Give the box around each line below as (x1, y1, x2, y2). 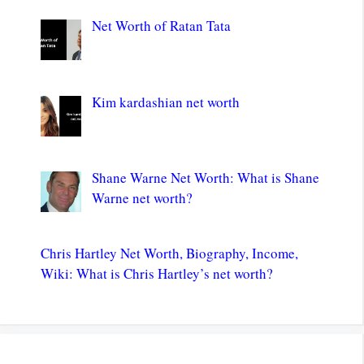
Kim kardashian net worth (91, 92, 240, 111)
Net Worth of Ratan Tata (91, 16, 231, 36)
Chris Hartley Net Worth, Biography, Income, (41, 244, 298, 263)
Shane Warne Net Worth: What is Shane (91, 168, 319, 188)
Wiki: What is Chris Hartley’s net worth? (41, 264, 273, 284)
